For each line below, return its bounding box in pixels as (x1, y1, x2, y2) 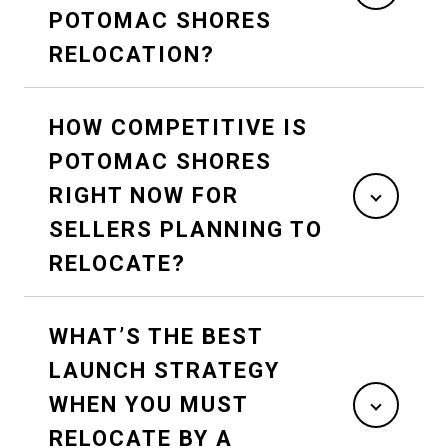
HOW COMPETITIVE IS (49, 114, 308, 140)
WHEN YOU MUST (49, 391, 249, 417)
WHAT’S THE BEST (49, 323, 264, 349)
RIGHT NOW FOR (49, 182, 239, 208)
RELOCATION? (49, 41, 215, 67)
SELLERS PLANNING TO (49, 216, 323, 242)
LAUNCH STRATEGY (49, 357, 280, 383)
